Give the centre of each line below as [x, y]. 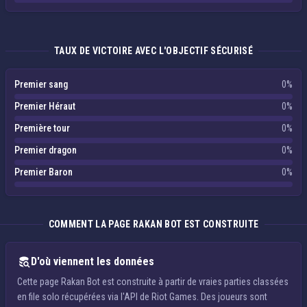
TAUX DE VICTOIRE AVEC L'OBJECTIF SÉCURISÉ [153, 51]
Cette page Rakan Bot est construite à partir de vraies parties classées [153, 282]
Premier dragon [46, 150]
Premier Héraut [45, 106]
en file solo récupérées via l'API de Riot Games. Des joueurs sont [142, 297]
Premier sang [41, 84]
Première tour [42, 128]
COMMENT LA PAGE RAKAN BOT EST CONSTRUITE [153, 224]
